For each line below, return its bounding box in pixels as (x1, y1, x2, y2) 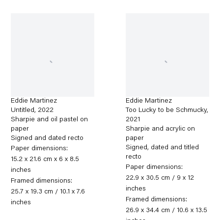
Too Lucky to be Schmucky (126, 107, 207, 114)
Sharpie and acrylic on (126, 125, 195, 133)
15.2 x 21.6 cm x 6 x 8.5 (11, 156, 80, 163)
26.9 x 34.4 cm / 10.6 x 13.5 (126, 207, 208, 214)
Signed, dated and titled (126, 144, 199, 151)
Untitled (11, 107, 35, 114)
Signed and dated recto (11, 135, 84, 142)
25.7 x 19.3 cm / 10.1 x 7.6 (11, 188, 85, 195)
